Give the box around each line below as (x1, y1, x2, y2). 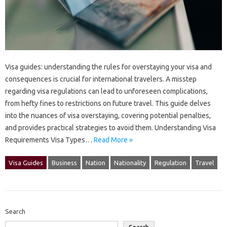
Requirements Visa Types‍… (5, 136, 94, 144)
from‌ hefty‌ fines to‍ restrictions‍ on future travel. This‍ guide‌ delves (5, 99, 211, 108)
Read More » (94, 136, 133, 144)
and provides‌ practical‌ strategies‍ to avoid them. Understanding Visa (5, 124, 216, 132)
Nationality (114, 159, 146, 167)
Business (52, 159, 77, 167)
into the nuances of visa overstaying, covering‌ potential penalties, (5, 111, 211, 120)
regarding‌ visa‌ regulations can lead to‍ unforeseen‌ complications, (5, 87, 208, 96)
